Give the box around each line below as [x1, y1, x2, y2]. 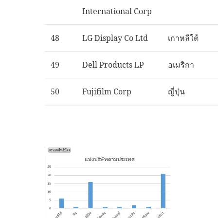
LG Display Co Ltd [82, 33, 148, 43]
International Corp [82, 6, 152, 17]
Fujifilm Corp [82, 86, 131, 97]
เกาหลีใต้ [168, 33, 199, 43]
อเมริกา [168, 59, 194, 70]
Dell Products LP [82, 59, 144, 70]
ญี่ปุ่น [168, 86, 185, 97]
